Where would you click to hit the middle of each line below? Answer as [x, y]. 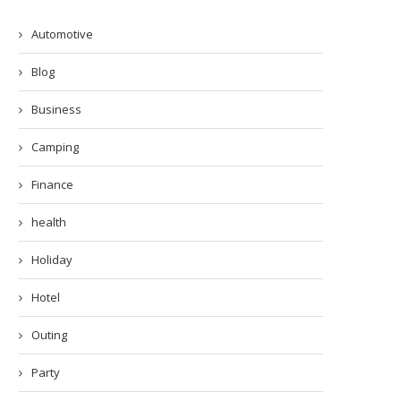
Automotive [62, 34]
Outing [49, 335]
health [49, 222]
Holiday [52, 260]
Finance [52, 185]
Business [56, 110]
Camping [55, 147]
